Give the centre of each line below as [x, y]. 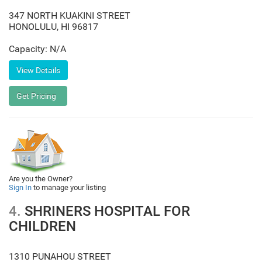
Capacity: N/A [37, 49]
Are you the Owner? [41, 179]
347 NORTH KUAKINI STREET [70, 15]
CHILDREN [42, 226]
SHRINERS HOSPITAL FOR [106, 211]
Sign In [20, 187]
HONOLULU [33, 27]
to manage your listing [69, 187]
